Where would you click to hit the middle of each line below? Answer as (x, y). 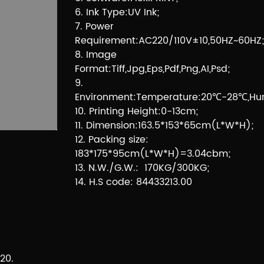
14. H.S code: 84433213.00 (133, 182)
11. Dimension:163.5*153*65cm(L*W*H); (164, 125)
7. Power (94, 26)
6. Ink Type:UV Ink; (117, 12)
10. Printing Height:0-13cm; (136, 111)
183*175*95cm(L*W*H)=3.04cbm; (153, 154)
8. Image (96, 55)
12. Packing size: (112, 139)
